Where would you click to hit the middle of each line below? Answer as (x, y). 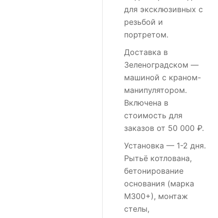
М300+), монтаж (156, 196)
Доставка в (146, 52)
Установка (144, 146)
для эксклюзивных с (163, 9)
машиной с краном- (163, 78)
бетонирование (154, 171)
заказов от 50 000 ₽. (164, 128)
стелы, (137, 209)
